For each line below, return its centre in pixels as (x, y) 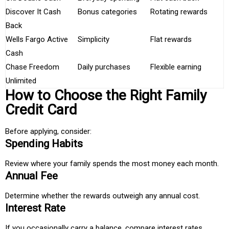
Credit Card (41, 110)
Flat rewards (171, 40)
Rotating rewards (179, 12)
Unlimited (21, 81)
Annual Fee (31, 176)
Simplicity (94, 40)
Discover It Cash (33, 12)
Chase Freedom (32, 67)
